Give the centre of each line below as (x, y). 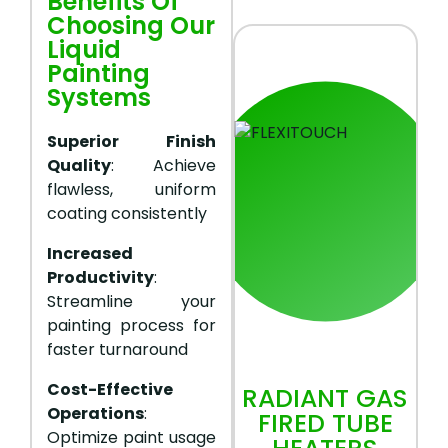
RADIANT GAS (325, 399)
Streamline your (131, 302)
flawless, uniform (131, 190)
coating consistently (127, 214)
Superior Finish (131, 142)
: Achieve (163, 166)
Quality (79, 166)
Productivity (100, 278)
